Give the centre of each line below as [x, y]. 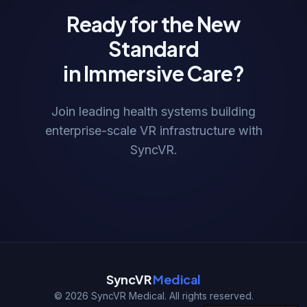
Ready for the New [153, 24]
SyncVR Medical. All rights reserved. [171, 295]
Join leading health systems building [153, 111]
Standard [153, 48]
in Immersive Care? [153, 73]
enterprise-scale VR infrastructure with [153, 130]
